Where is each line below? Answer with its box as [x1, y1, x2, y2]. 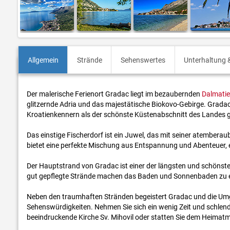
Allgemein [27, 55, 59, 64]
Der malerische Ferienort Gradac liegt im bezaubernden [27, 90, 202, 99]
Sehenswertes [120, 55, 165, 64]
